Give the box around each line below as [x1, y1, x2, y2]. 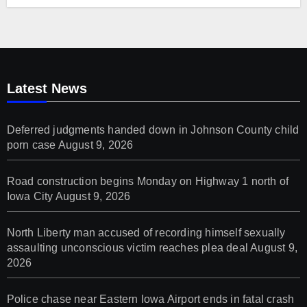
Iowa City [6, 190, 53, 202]
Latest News [6, 80, 87, 96]
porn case [6, 138, 56, 151]
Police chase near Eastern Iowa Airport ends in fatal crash [6, 293, 295, 305]
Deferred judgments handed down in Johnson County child [6, 123, 299, 136]
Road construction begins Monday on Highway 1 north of [6, 175, 289, 187]
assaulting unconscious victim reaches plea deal [6, 241, 248, 254]
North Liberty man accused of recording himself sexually [6, 226, 286, 238]
